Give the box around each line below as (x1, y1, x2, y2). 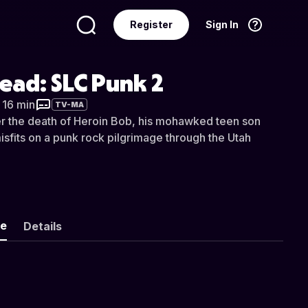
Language (56, 61, 105, 73)
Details (23, 219, 62, 233)
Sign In (206, 19, 239, 30)
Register (130, 19, 173, 30)
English (203, 61, 239, 73)
